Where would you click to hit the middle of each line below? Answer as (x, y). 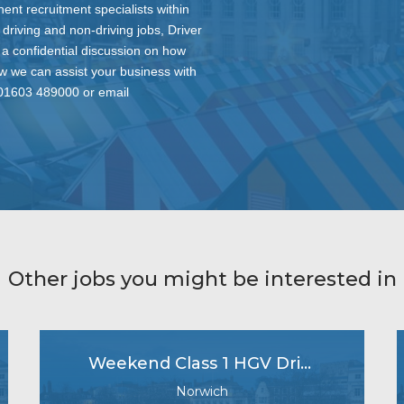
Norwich (202, 391)
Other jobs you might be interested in (202, 280)
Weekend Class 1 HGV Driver (306, 363)
